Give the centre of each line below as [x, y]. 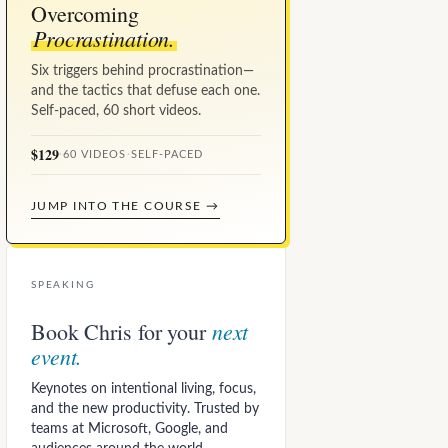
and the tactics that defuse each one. [145, 91]
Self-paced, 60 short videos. [116, 111]
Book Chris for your [121, 332]
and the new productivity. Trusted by [145, 409]
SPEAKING [63, 285]
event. [57, 356]
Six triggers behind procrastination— [142, 71]
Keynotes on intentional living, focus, [143, 389]
